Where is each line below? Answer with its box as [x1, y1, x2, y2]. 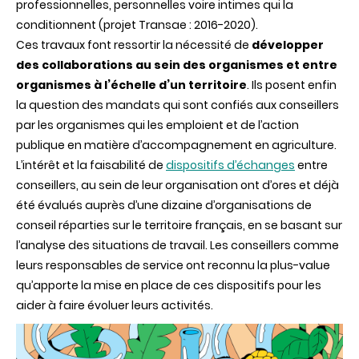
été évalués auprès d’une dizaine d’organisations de [16, 196, 312, 213]
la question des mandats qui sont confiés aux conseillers [16, 96, 339, 113]
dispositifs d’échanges [166, 156, 295, 173]
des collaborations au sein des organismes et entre [16, 56, 337, 73]
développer [252, 36, 324, 53]
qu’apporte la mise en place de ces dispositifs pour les [16, 276, 321, 293]
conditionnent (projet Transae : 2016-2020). [16, 16, 258, 33]
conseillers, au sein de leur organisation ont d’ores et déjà [16, 176, 339, 193]
